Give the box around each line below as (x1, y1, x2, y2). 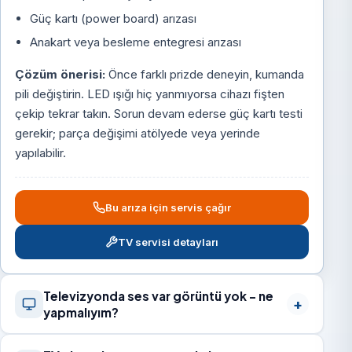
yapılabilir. (15, 145, 67, 161)
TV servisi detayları (118, 235, 219, 248)
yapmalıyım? (43, 305, 119, 321)
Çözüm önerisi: (15, 67, 106, 82)
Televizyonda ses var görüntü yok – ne (43, 288, 274, 304)
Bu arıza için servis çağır (105, 201, 232, 214)
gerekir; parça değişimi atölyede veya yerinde (15, 126, 261, 141)
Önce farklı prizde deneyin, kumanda (105, 67, 305, 82)
